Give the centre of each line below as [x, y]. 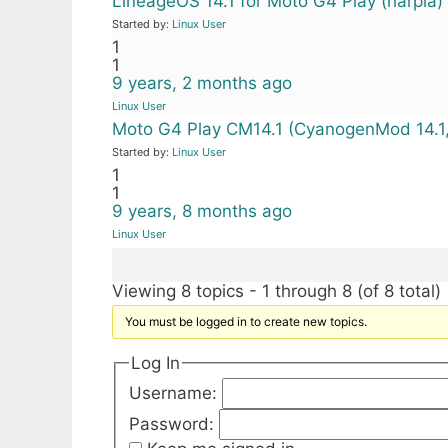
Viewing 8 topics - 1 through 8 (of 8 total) [276, 291]
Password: [173, 423]
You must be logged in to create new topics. [246, 321]
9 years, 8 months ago [202, 211]
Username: [175, 392]
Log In [155, 363]
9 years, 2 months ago [202, 83]
